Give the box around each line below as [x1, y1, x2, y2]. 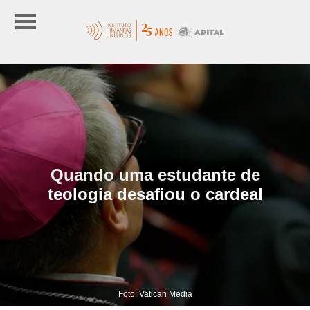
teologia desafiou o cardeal [47, 184, 263, 203]
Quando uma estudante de [50, 165, 260, 184]
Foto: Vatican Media [118, 289, 192, 299]
